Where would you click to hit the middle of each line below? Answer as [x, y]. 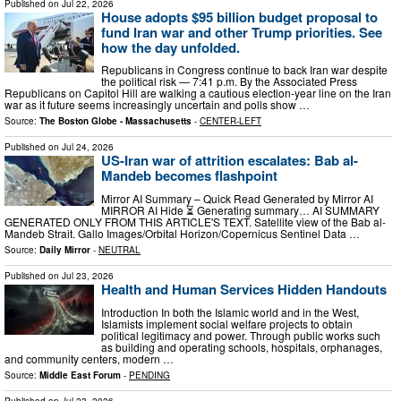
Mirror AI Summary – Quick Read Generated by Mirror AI [237, 198]
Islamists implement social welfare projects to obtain [227, 323]
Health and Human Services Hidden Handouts [244, 289]
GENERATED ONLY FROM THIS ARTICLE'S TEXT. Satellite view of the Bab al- [195, 221]
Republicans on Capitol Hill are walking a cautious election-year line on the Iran [198, 93]
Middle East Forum [80, 375]
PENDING [149, 375]
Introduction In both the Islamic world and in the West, [230, 311]
